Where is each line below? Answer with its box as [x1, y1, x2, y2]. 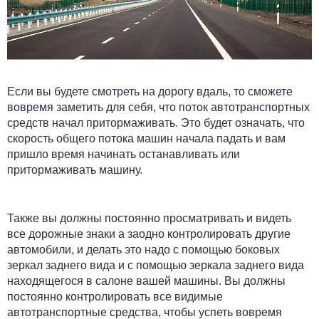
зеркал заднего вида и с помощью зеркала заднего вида [7, 258, 304, 271]
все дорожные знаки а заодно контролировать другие [7, 227, 291, 240]
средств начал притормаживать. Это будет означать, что [7, 116, 305, 129]
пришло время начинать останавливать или [7, 147, 240, 160]
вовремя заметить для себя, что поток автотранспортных [7, 100, 310, 113]
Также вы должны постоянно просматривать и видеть [7, 211, 291, 224]
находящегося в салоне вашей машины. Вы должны [7, 274, 286, 287]
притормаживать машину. [7, 163, 142, 176]
